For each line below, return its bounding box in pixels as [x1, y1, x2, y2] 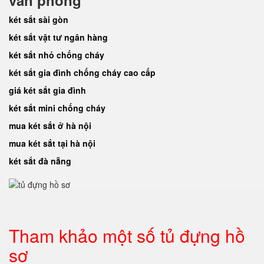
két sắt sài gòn [9, 14, 68, 25]
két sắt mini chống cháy [9, 102, 105, 114]
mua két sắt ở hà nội [9, 120, 91, 131]
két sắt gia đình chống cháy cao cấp [9, 67, 156, 78]
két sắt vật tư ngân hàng [9, 31, 108, 43]
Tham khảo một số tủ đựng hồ [9, 223, 245, 248]
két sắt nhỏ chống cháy [9, 49, 104, 61]
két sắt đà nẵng [9, 155, 71, 167]
